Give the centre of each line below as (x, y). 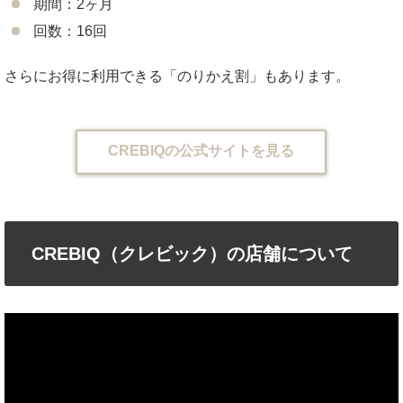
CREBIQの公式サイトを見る (201, 151)
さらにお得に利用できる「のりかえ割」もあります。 (177, 76)
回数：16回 (70, 31)
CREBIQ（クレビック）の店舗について (192, 254)
